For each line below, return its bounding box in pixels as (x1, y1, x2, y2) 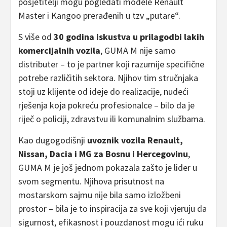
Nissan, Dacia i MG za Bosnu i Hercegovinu (18, 148, 188, 160)
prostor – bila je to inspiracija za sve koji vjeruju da (18, 203, 207, 215)
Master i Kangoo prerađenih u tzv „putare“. (18, 10, 180, 22)
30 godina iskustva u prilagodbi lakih (54, 31, 204, 43)
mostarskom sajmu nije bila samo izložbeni (18, 189, 181, 201)
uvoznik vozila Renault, (87, 134, 183, 146)
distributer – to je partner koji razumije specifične (18, 58, 204, 70)
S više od (18, 31, 54, 43)
